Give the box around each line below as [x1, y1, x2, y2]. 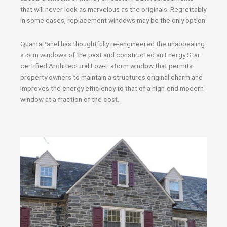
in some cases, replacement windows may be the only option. [20, 16, 207, 24]
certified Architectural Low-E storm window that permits [20, 61, 193, 70]
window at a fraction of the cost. [20, 95, 119, 103]
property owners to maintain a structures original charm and [20, 72, 203, 81]
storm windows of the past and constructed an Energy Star [20, 50, 200, 59]
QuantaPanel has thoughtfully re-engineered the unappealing [20, 39, 205, 48]
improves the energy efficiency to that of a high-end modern [20, 84, 204, 92]
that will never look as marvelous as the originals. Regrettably [20, 5, 206, 13]
